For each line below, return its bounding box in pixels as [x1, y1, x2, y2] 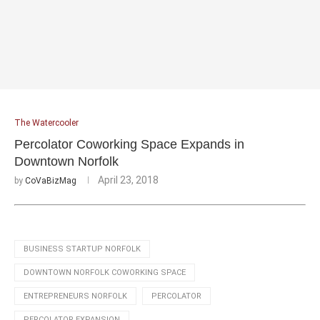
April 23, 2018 [98, 174, 159, 186]
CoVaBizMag [25, 175, 76, 186]
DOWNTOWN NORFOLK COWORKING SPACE [24, 267, 186, 277]
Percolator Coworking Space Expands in [14, 136, 244, 151]
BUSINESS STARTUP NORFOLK [24, 244, 141, 254]
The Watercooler [14, 117, 79, 128]
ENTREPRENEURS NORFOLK [24, 291, 127, 301]
